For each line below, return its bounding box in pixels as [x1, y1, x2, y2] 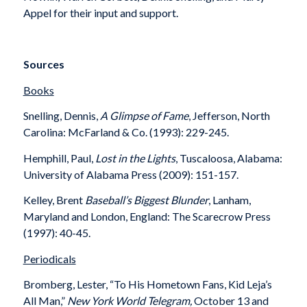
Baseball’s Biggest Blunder [84, 193, 208, 207]
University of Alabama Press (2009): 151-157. [23, 167, 238, 181]
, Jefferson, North [188, 109, 270, 123]
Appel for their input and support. [23, 5, 178, 19]
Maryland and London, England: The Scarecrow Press [23, 210, 271, 223]
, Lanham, [208, 193, 251, 207]
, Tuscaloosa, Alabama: [175, 151, 282, 164]
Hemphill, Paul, [23, 151, 95, 164]
